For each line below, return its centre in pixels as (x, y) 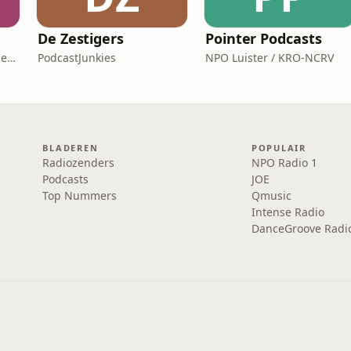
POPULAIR (279, 148)
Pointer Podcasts (264, 38)
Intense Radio (288, 212)
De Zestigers (81, 38)
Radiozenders (79, 163)
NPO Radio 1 (284, 163)
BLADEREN (71, 148)
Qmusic (271, 195)
